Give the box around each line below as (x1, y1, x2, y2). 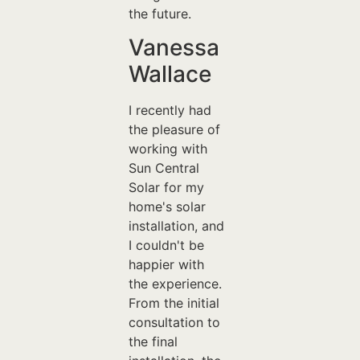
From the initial (128, 294, 219, 311)
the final (128, 333, 178, 350)
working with (128, 140, 207, 157)
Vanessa (128, 33, 219, 61)
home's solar (128, 198, 206, 215)
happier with (128, 256, 204, 272)
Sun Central (128, 159, 199, 176)
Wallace (128, 59, 211, 88)
